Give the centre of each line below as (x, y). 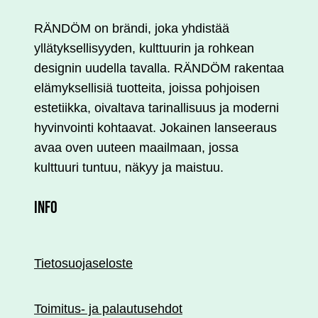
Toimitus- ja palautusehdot (108, 309)
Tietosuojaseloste (83, 263)
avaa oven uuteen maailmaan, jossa (136, 148)
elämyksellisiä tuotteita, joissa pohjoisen (147, 88)
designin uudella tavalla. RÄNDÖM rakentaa (159, 68)
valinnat (38, 60)
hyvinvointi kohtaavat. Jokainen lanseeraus (155, 128)
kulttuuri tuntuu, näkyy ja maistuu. (129, 168)
